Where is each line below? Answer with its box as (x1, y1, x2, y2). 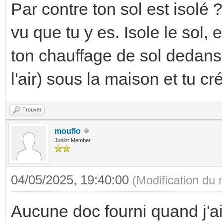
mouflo (55, 126, 81, 135)
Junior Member (55, 137, 91, 143)
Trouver (22, 106, 42, 112)
